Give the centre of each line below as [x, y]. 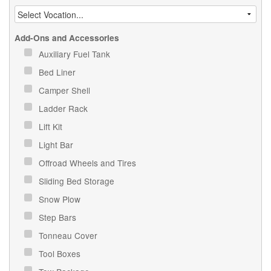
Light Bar [57, 144]
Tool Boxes [61, 253]
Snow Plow [61, 199]
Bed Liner [59, 72]
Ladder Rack [65, 108]
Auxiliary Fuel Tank [76, 54]
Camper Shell [66, 90]
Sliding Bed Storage [78, 181]
